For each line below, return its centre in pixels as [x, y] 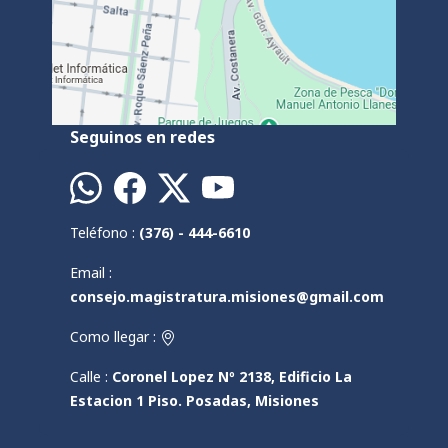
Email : [91, 272]
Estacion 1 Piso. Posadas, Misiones [195, 400]
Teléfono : [105, 232]
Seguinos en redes [143, 137]
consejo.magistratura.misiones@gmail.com [227, 296]
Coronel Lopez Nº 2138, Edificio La [232, 376]
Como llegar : [115, 336]
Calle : [91, 376]
